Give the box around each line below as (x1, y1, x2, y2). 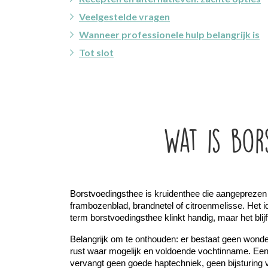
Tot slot (79, 46, 114, 58)
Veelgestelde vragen (79, 10, 170, 22)
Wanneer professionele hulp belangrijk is (79, 28, 260, 40)
